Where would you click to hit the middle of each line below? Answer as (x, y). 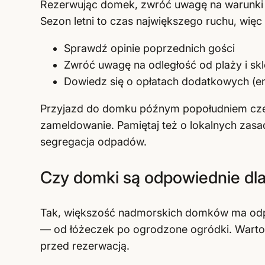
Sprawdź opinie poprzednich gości (149, 48)
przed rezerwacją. (85, 245)
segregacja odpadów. (93, 141)
